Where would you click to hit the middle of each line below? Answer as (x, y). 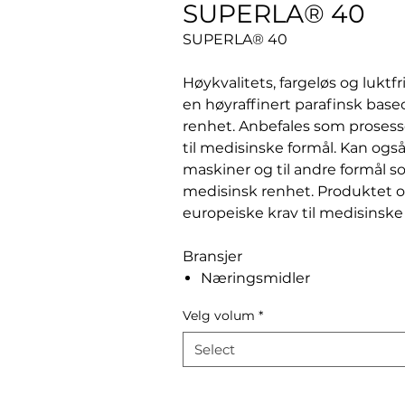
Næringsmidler (255, 278)
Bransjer (212, 256)
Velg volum (219, 316)
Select (215, 349)
